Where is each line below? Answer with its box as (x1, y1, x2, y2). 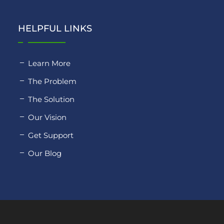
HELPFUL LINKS (17, 22, 92, 34)
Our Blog (27, 148, 61, 158)
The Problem (27, 76, 76, 86)
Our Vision (27, 112, 66, 122)
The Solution (27, 94, 74, 104)
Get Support (27, 130, 73, 140)
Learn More (27, 58, 70, 68)
